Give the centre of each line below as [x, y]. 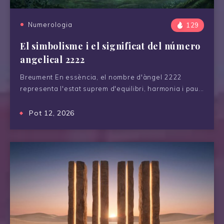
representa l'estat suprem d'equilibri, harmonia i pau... [112, 88]
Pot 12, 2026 [52, 113]
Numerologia [50, 24]
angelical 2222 [52, 59]
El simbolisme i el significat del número [110, 46]
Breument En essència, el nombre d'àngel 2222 [101, 77]
